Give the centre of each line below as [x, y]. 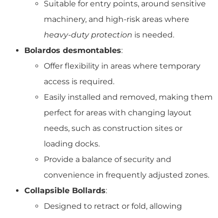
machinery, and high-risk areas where [117, 19]
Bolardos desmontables [73, 50]
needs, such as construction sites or [113, 128]
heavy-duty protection [88, 35]
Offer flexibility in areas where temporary [122, 66]
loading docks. [72, 144]
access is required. [79, 81]
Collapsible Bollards [65, 190]
